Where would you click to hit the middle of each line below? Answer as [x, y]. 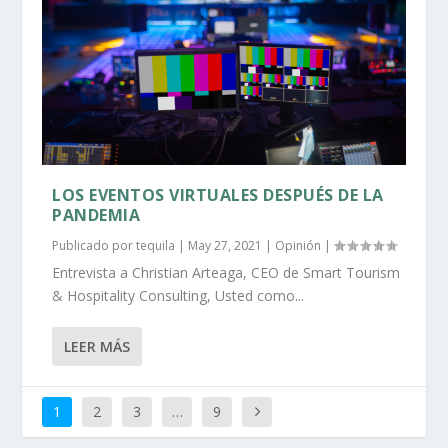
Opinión [298, 245]
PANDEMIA [96, 214]
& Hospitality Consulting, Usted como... [178, 295]
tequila [156, 245]
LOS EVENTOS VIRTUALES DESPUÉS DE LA [218, 194]
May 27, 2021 [225, 245]
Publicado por [94, 245]
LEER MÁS [97, 346]
